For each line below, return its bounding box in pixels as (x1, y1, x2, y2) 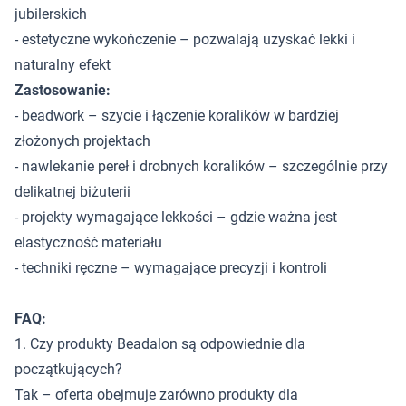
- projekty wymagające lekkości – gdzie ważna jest (14, 208, 337, 226)
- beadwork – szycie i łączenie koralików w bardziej (14, 107, 339, 124)
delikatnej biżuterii (14, 183, 130, 200)
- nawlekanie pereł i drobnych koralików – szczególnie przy (14, 158, 388, 175)
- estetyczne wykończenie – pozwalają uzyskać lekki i (14, 31, 355, 48)
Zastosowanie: (14, 82, 111, 99)
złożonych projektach (14, 132, 150, 150)
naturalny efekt (14, 56, 111, 73)
